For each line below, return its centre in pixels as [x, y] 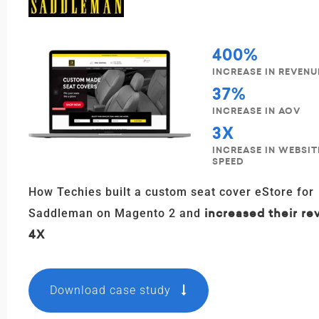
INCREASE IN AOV [256, 111]
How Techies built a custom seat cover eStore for [171, 192]
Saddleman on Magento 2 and [116, 213]
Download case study [112, 290]
